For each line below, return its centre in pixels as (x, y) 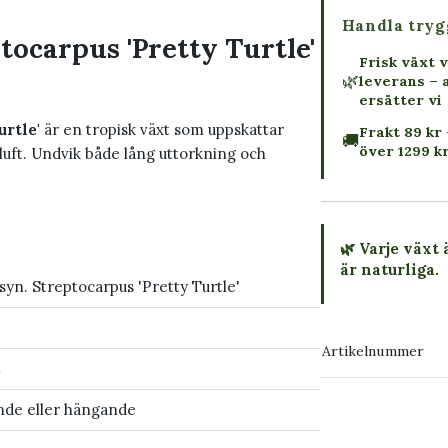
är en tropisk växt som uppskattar (162, 130)
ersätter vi (400, 99)
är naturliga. (389, 269)
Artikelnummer (372, 350)
